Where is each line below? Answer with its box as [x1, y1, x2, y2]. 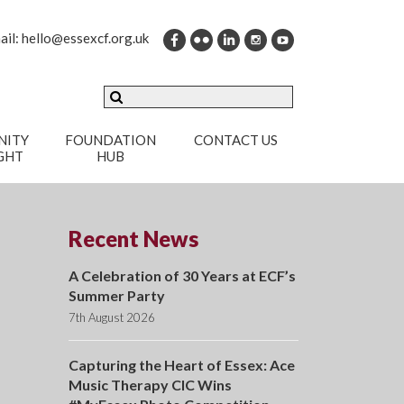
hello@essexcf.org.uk [22, 30, 149, 46]
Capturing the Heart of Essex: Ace [68, 356, 295, 374]
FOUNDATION [65, 131, 157, 148]
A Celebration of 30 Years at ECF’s [68, 267, 296, 285]
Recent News [68, 225, 198, 252]
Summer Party [68, 287, 165, 305]
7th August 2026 [68, 310, 155, 326]
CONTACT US [194, 131, 279, 148]
